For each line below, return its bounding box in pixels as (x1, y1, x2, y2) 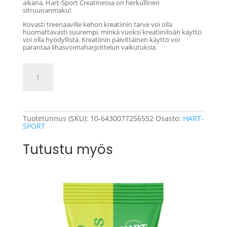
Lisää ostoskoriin (74, 69, 154, 83)
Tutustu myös (22, 140, 113, 159)
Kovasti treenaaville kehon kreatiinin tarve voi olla (22, 20, 172, 29)
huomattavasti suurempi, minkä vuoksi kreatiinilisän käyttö (22, 27, 202, 37)
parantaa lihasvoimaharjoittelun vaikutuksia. (22, 43, 157, 52)
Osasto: (155, 113, 183, 124)
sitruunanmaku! (22, 6, 71, 15)
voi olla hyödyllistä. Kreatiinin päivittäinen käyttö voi (22, 35, 180, 45)
